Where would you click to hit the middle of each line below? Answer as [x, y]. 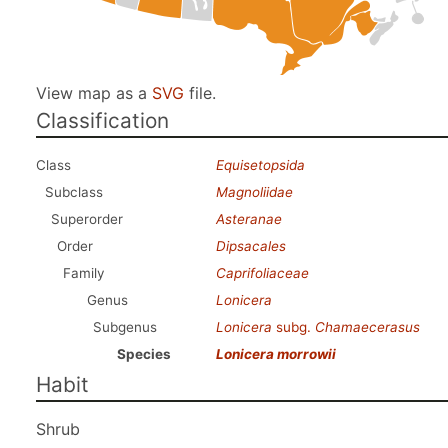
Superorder [87, 219]
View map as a [94, 93]
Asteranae [249, 219]
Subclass [74, 192]
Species [144, 354]
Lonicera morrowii [276, 354]
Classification [102, 120]
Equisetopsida [260, 165]
